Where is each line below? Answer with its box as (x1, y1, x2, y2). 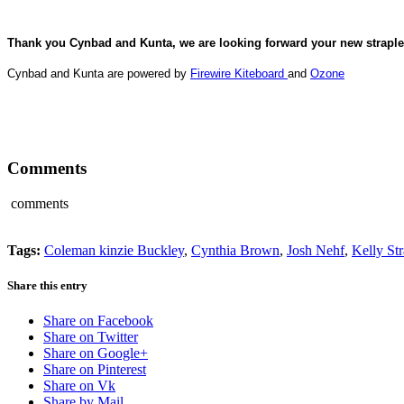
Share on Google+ (43, 345, 148, 362)
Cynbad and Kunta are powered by (7, 66, 190, 80)
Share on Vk (43, 378, 115, 394)
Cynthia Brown (191, 243, 280, 259)
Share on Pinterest (43, 362, 146, 378)
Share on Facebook (43, 313, 153, 329)
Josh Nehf (287, 243, 344, 259)
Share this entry (7, 279, 87, 293)
